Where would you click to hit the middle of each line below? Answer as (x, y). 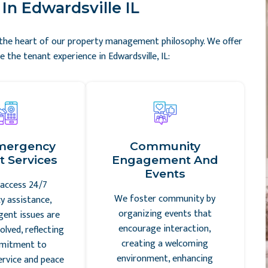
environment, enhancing (165, 259)
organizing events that (165, 214)
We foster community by (165, 199)
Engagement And (165, 160)
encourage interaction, (165, 229)
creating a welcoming (165, 244)
